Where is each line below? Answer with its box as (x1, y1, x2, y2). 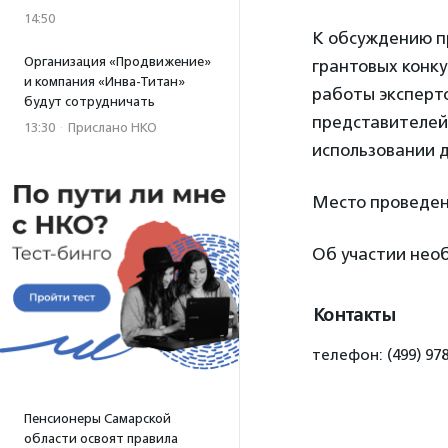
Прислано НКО (68, 120, 157, 135)
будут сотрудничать (24, 94, 155, 109)
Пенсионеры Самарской (24, 411, 171, 426)
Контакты (312, 304, 395, 326)
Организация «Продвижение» (24, 54, 211, 69)
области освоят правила (24, 431, 178, 446)
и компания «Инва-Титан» (24, 74, 185, 89)
